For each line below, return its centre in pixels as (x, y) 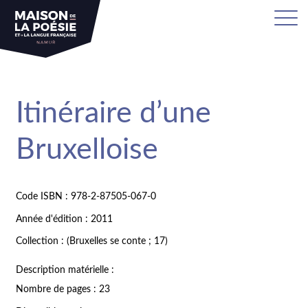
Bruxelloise (87, 150)
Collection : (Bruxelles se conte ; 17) (92, 242)
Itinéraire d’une (114, 113)
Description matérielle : (65, 271)
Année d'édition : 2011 (65, 219)
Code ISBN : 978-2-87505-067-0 (86, 196)
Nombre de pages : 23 (63, 290)
